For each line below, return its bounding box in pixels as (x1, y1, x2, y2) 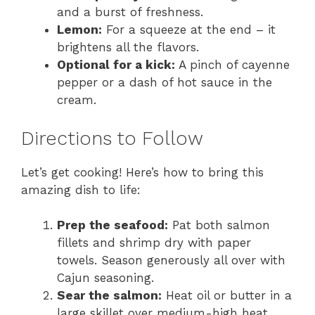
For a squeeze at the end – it (102, 22, 276, 37)
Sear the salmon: (57, 288, 162, 302)
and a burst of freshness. (57, 5, 203, 19)
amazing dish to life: (21, 182, 141, 197)
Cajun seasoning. (57, 271, 154, 285)
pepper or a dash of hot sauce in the (57, 75, 272, 89)
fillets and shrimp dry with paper (57, 236, 251, 250)
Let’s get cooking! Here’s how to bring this (21, 165, 264, 179)
